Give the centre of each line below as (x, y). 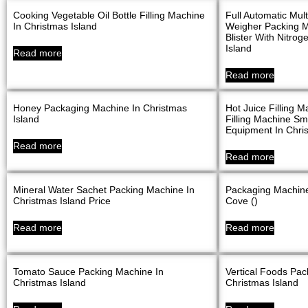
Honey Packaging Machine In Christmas (100, 108)
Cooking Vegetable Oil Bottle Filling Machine (109, 15)
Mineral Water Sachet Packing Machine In (104, 190)
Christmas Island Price (62, 201)
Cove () (241, 201)
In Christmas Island (55, 26)
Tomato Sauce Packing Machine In (88, 272)
